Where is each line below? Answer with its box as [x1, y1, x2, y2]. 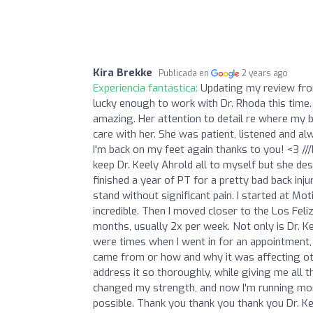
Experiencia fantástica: [93, 80, 201, 95]
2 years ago [242, 67, 289, 79]
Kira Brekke [93, 65, 152, 80]
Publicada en [159, 67, 211, 79]
